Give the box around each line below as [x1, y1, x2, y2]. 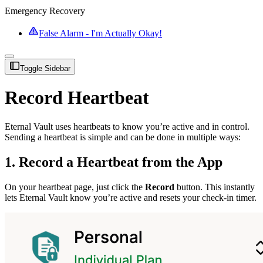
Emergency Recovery [5, 6, 85, 16]
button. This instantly [174, 181, 255, 192]
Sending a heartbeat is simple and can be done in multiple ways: [5, 131, 241, 142]
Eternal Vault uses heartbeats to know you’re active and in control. [5, 121, 249, 131]
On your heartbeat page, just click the [5, 181, 145, 192]
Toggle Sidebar [20, 64, 70, 73]
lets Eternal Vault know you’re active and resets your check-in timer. [5, 192, 257, 203]
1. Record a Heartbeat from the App [5, 154, 222, 170]
